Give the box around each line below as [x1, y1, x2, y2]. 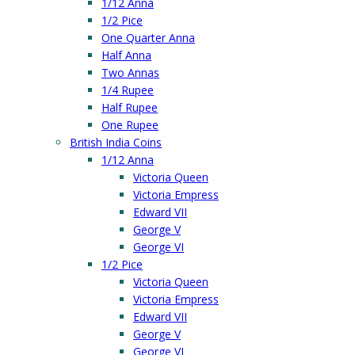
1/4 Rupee [101, 82, 154, 97]
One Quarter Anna [101, 30, 195, 45]
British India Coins [70, 135, 162, 150]
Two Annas [101, 65, 159, 80]
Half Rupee [101, 100, 158, 115]
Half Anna [101, 48, 151, 63]
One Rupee [101, 117, 158, 132]
